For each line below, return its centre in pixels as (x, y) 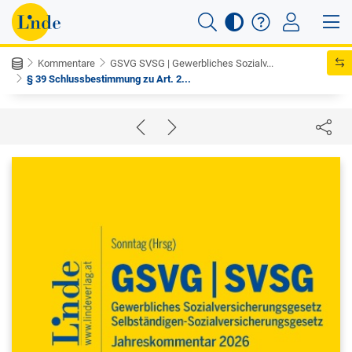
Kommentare (66, 63)
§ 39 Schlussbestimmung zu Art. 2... (109, 79)
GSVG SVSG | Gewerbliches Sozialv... (192, 63)
